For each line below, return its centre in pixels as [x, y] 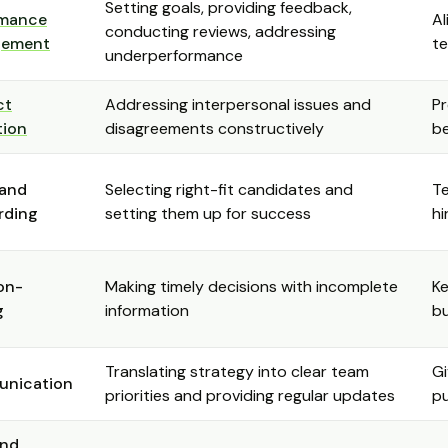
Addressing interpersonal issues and [238, 104]
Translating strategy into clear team [237, 371]
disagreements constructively [214, 128]
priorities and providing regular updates [250, 395]
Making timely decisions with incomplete [251, 286]
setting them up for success [208, 213]
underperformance [174, 55]
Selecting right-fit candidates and [229, 189]
